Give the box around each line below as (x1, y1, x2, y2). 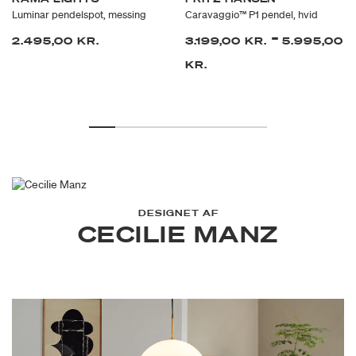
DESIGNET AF (137, 206, 219, 219)
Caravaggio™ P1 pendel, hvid (185, 8, 318, 22)
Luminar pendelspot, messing (12, 8, 146, 22)
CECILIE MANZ (77, 219, 279, 248)
